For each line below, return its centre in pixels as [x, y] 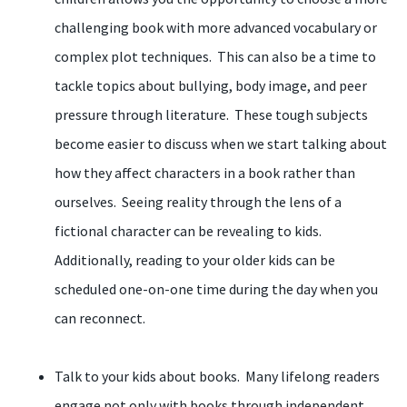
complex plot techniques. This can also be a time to [215, 56]
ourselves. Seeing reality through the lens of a [198, 202]
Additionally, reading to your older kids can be [195, 260]
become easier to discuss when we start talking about [221, 144]
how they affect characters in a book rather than [205, 173]
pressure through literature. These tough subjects [211, 114]
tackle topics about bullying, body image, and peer [211, 85]
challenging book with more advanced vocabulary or [216, 27]
